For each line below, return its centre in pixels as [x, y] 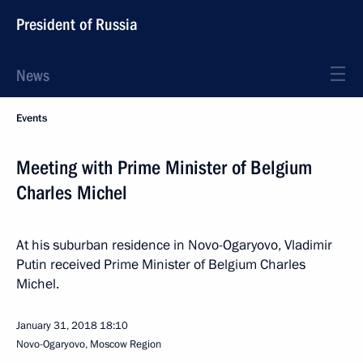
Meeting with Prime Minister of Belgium [164, 168]
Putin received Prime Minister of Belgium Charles [161, 265]
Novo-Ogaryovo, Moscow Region [89, 344]
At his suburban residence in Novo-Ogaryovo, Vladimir [174, 245]
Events [32, 118]
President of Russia [77, 24]
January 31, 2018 [57, 326]
